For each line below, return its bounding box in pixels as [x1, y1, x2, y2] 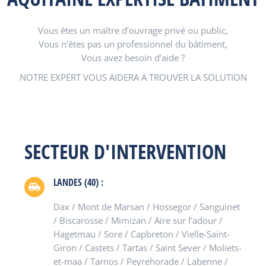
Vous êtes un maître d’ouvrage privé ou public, [38, 24, 228, 36]
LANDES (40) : [53, 176, 103, 189]
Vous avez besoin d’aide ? [81, 52, 185, 64]
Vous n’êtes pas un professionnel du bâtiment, [39, 38, 227, 50]
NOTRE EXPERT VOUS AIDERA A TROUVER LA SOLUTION [19, 71, 247, 83]
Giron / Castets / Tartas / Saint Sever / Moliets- [53, 242, 242, 254]
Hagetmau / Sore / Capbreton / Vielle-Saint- [53, 228, 230, 240]
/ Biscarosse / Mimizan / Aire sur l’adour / [53, 214, 223, 226]
